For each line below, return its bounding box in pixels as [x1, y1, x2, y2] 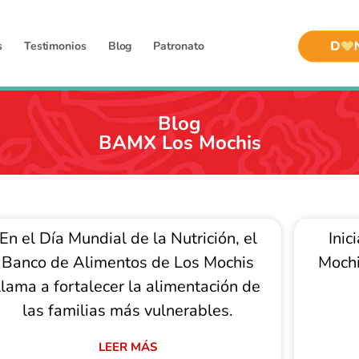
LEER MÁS [99, 339, 158, 355]
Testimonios [23, 38, 87, 54]
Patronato [153, 38, 204, 54]
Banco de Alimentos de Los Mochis [2, 252, 255, 273]
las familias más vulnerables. [22, 300, 234, 321]
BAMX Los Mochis [98, 129, 261, 155]
